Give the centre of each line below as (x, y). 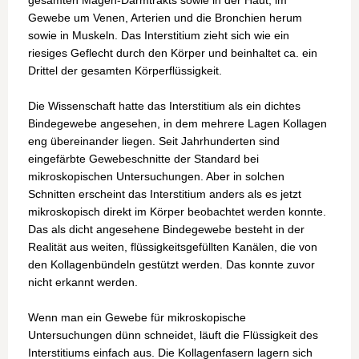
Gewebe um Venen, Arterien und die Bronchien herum (165, 18)
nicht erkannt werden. (83, 282)
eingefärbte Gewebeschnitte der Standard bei (143, 159)
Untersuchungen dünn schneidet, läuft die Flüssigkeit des (173, 335)
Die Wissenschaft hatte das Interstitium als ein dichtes (164, 106)
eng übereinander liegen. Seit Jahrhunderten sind (154, 141)
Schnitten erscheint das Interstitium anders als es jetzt (165, 194)
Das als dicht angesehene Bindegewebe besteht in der (166, 230)
